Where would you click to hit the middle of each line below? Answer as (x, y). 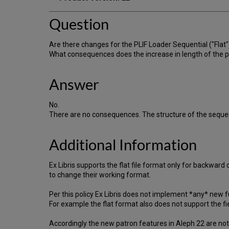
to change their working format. (100, 175)
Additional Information (123, 144)
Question (79, 24)
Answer (74, 84)
